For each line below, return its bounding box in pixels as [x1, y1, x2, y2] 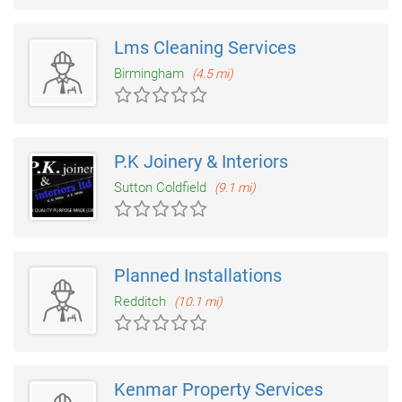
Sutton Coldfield [114, 179, 210, 197]
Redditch [114, 293, 170, 310]
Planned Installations [114, 265, 282, 287]
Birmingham [114, 66, 188, 83]
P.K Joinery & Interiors [114, 151, 288, 173]
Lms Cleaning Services [114, 37, 296, 59]
